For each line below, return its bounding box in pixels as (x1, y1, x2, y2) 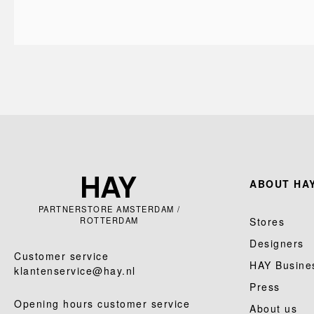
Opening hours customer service (14, 296, 190, 310)
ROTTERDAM (80, 214, 139, 226)
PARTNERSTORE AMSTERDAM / (38, 203, 181, 214)
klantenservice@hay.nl (14, 264, 136, 278)
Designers (250, 236, 304, 250)
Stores (250, 214, 285, 228)
